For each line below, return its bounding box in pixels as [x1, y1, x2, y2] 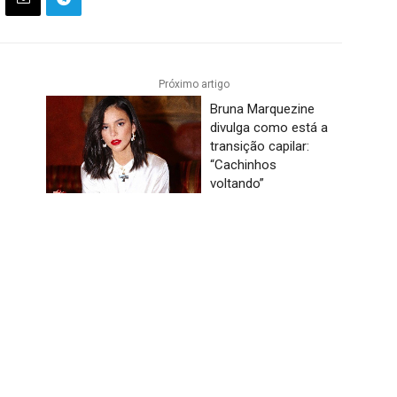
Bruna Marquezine [210, 101, 315, 118]
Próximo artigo [158, 78, 230, 91]
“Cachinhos [210, 157, 277, 174]
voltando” [210, 175, 265, 192]
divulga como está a [210, 120, 329, 136]
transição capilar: [210, 138, 310, 155]
